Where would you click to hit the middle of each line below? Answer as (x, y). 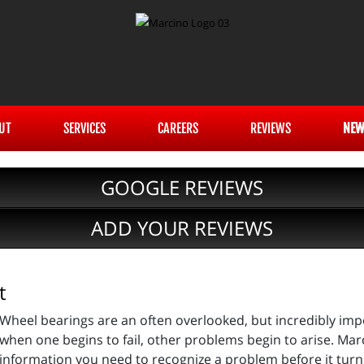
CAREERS (178, 128)
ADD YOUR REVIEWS (182, 228)
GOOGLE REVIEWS (182, 187)
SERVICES (84, 128)
